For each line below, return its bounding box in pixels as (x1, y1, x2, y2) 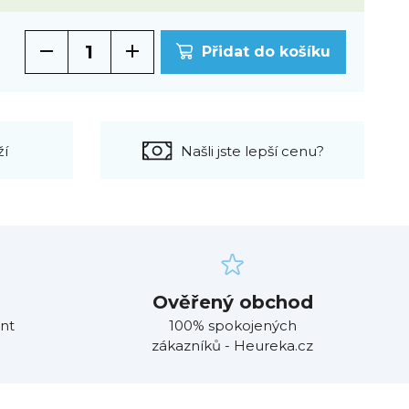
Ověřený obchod (152, 290, 313, 313)
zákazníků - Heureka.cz (152, 336, 314, 354)
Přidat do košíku (202, 43, 331, 61)
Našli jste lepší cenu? (180, 142, 324, 160)
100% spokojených (168, 316, 297, 334)
